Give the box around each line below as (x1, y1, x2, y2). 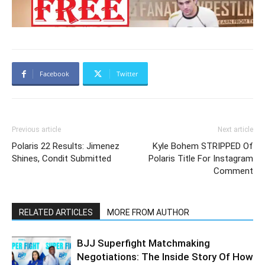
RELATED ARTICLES (19, 208, 93, 218)
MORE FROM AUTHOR (107, 208, 189, 218)
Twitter (117, 69, 138, 79)
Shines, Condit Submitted (12, 153, 111, 164)
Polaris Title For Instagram (148, 153, 253, 164)
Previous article (12, 125, 61, 134)
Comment (214, 166, 253, 177)
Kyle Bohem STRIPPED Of (153, 141, 253, 152)
